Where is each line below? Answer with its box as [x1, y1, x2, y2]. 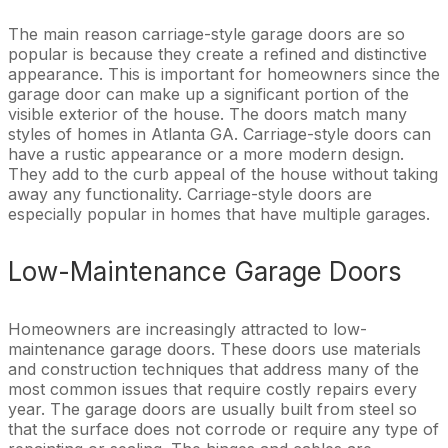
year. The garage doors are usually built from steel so [8, 398, 417, 419]
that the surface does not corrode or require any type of [8, 418, 439, 439]
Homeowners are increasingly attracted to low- [8, 318, 367, 339]
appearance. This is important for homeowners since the [8, 63, 440, 84]
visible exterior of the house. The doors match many [8, 103, 407, 124]
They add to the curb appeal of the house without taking [8, 163, 438, 184]
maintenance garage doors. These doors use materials [8, 338, 421, 359]
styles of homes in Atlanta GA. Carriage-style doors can [8, 123, 431, 144]
